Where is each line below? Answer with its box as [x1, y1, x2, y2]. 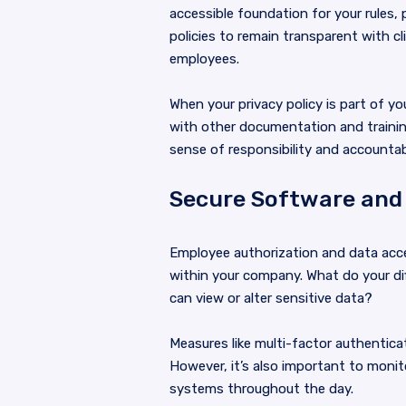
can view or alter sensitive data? [169, 290, 372, 306]
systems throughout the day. [169, 381, 353, 397]
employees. [169, 51, 239, 67]
